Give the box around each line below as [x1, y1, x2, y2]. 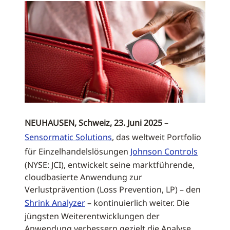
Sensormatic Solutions [25, 131, 112, 143]
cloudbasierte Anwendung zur [25, 171, 142, 183]
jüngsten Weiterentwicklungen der [25, 210, 160, 222]
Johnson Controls [130, 146, 198, 157]
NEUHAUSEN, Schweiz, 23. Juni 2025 [25, 117, 162, 128]
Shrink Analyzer [25, 197, 85, 208]
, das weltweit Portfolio [112, 131, 201, 143]
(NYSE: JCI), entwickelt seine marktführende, [25, 159, 195, 170]
